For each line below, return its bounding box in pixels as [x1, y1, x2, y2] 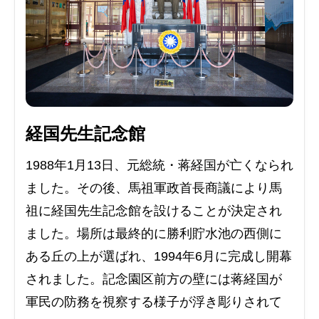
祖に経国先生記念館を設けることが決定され [26, 203, 282, 218]
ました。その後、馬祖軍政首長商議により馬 [26, 180, 282, 195]
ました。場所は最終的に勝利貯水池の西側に [26, 226, 282, 241]
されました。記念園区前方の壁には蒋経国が [26, 271, 282, 286]
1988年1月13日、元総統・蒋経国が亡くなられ [26, 157, 293, 172]
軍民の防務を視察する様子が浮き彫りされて [26, 294, 282, 309]
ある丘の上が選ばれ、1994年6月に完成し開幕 [26, 249, 292, 263]
